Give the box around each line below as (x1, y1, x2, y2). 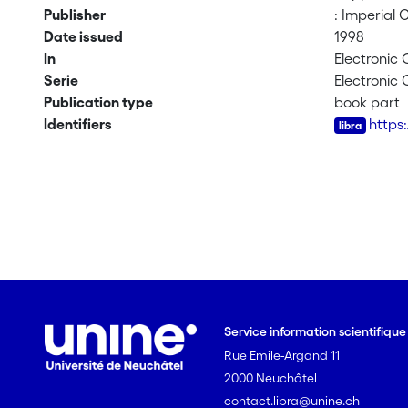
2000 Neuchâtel (224, 371, 318, 385)
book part (334, 94, 401, 110)
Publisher (43, 6, 106, 23)
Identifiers (43, 116, 112, 132)
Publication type (43, 94, 153, 110)
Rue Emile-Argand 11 (224, 348, 341, 362)
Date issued (43, 28, 123, 45)
